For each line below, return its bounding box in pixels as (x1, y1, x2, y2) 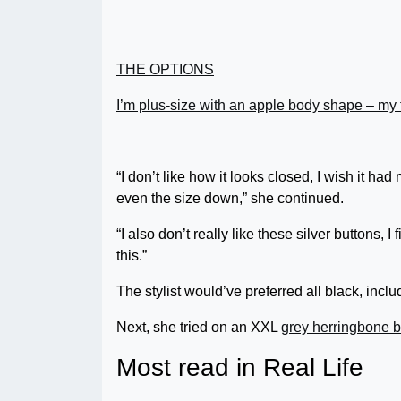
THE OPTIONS (116, 61, 214, 77)
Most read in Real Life (116, 353, 363, 381)
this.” (116, 247, 147, 263)
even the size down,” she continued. (116, 190, 344, 206)
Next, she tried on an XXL (116, 319, 281, 335)
